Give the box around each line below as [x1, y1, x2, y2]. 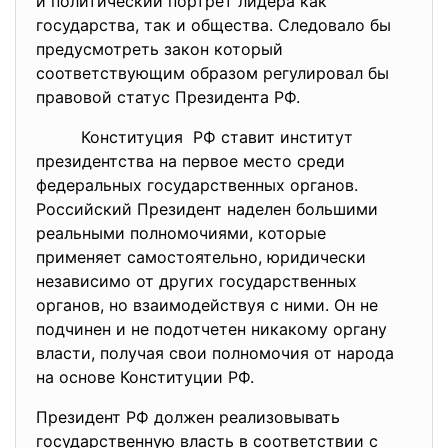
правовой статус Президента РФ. [36, 87, 300, 107]
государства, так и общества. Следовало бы [36, 15, 391, 35]
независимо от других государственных [36, 271, 357, 291]
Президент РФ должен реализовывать [36, 407, 345, 427]
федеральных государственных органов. [36, 175, 358, 195]
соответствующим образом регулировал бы [36, 63, 389, 83]
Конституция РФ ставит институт [36, 127, 353, 147]
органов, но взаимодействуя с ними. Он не [36, 295, 378, 315]
